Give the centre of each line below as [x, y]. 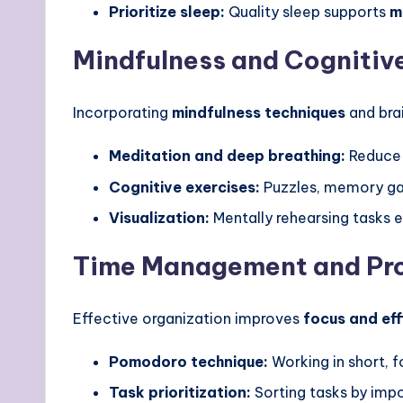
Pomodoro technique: [188, 362]
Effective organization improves [188, 319]
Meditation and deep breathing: [227, 156]
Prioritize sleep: [167, 12]
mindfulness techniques [259, 113]
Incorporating [122, 113]
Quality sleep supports [307, 12]
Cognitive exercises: [184, 187]
